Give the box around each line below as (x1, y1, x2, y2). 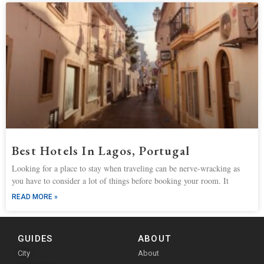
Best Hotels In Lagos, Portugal (12, 143, 190, 159)
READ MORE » (12, 193, 58, 202)
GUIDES (18, 233, 53, 245)
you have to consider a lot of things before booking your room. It (12, 175, 229, 187)
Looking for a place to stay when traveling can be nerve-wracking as (12, 163, 240, 174)
